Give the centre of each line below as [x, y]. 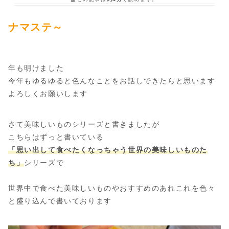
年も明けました [36, 68]
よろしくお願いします [48, 94]
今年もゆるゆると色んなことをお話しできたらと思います [112, 81]
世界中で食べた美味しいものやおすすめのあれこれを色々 [112, 188]
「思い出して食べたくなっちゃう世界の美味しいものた [108, 150]
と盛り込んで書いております [60, 201]
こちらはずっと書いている [56, 137]
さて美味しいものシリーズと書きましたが [84, 124]
